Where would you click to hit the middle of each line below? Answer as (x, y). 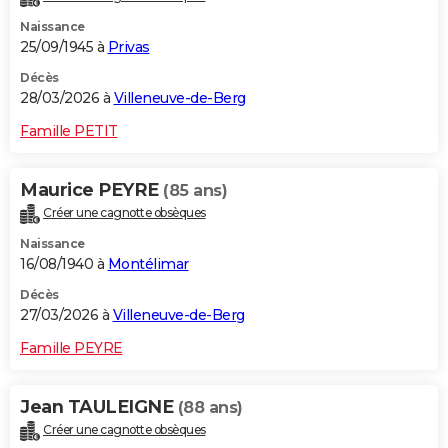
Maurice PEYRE (91, 189)
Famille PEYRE (71, 347)
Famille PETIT (69, 130)
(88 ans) (210, 407)
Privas (128, 46)
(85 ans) (195, 190)
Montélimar (148, 263)
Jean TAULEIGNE (99, 406)
